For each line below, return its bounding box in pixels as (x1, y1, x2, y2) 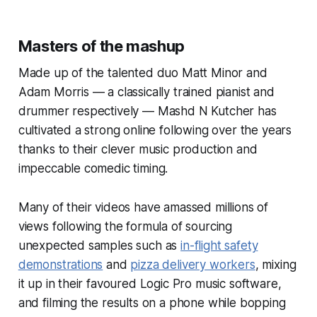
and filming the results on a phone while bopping (18, 296, 286, 311)
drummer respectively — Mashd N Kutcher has (18, 104, 277, 119)
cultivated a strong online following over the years (18, 123, 292, 138)
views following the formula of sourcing (18, 219, 233, 234)
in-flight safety (180, 238, 258, 253)
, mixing (255, 258, 296, 272)
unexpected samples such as (18, 238, 181, 253)
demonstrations (18, 258, 103, 272)
